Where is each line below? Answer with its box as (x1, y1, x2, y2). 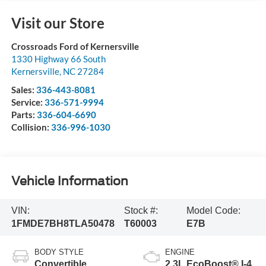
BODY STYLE (34, 247, 84, 256)
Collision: (11, 121, 51, 132)
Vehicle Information (11, 174, 128, 189)
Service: (11, 96, 45, 107)
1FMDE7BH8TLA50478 (11, 218, 115, 229)
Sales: (11, 84, 36, 95)
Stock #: (123, 205, 158, 216)
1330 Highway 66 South (11, 53, 106, 64)
